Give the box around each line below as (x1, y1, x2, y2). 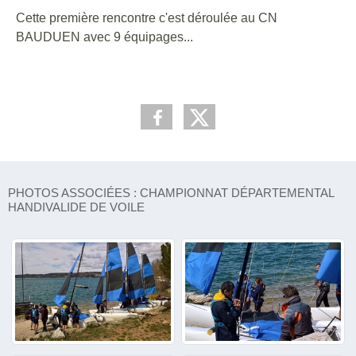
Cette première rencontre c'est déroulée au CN (16, 10, 277, 25)
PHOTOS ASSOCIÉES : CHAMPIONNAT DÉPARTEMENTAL (8, 185, 334, 199)
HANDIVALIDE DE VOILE (8, 199, 145, 214)
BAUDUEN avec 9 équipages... (16, 29, 193, 44)
